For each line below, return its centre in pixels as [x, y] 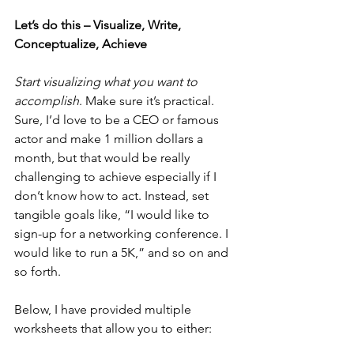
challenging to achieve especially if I [117, 176]
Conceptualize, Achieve [81, 43]
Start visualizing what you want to [107, 81]
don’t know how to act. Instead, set [113, 195]
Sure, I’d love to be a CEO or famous [118, 119]
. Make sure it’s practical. [148, 100]
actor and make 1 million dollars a [110, 138]
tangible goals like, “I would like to [113, 214]
